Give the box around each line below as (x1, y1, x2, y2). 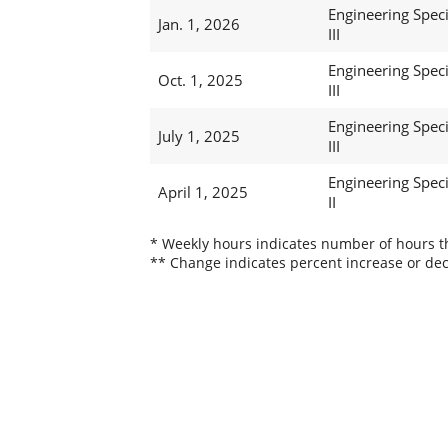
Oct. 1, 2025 (157, 70, 243, 91)
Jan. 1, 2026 (157, 14, 240, 35)
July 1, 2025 (157, 126, 240, 147)
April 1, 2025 (157, 182, 248, 203)
